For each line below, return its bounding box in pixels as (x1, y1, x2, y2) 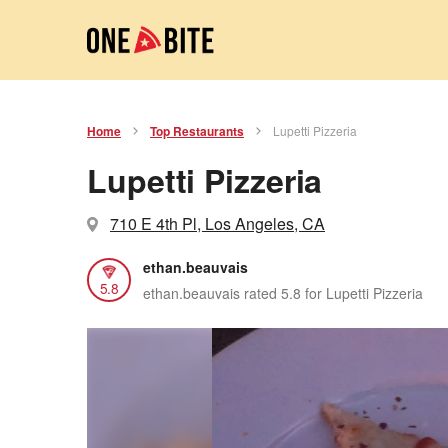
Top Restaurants (150, 122, 244, 140)
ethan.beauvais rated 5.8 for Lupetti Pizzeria (143, 282, 423, 303)
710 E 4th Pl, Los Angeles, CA (110, 212, 325, 235)
